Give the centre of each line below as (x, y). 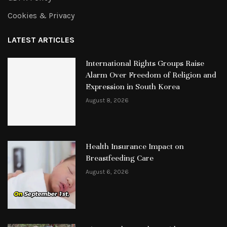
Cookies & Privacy (41, 15)
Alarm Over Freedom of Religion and (151, 75)
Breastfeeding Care (119, 158)
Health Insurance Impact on (135, 146)
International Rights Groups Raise (145, 63)
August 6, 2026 (107, 172)
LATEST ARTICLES (41, 40)
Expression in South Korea (133, 87)
